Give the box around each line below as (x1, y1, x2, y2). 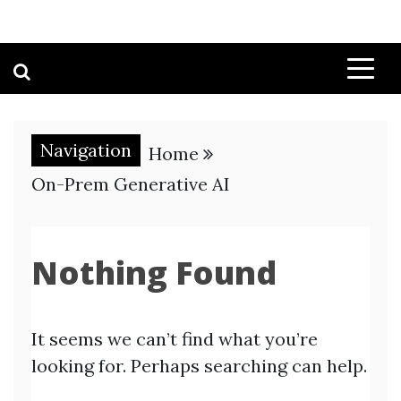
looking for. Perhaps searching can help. (31, 354, 367, 377)
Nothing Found (31, 251, 277, 294)
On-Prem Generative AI (31, 173, 230, 195)
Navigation (40, 139, 132, 161)
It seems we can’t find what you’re (31, 328, 318, 350)
